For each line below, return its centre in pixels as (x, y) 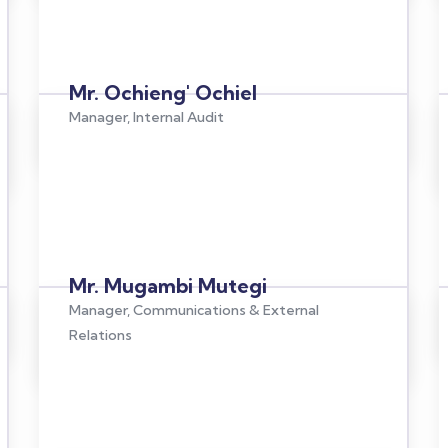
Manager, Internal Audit (146, 117)
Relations (100, 335)
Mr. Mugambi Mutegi (167, 285)
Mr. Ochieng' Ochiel (162, 92)
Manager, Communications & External (193, 310)
